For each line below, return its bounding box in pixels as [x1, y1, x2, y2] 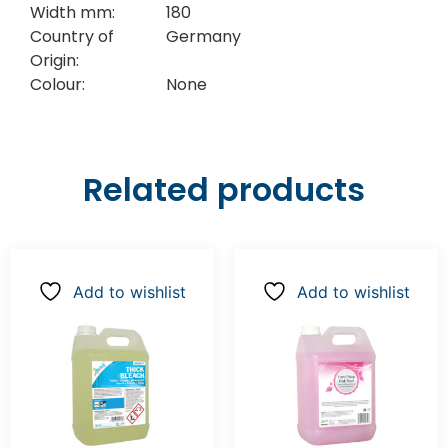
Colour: [30, 72, 85, 96]
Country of [30, 24, 114, 48]
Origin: [30, 48, 79, 72]
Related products [83, 167, 365, 213]
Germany [165, 24, 241, 48]
